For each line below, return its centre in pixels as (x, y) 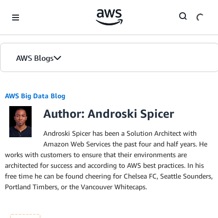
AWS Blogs (35, 58)
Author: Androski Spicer (109, 113)
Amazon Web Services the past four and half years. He (125, 144)
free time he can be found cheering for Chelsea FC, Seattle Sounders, (109, 176)
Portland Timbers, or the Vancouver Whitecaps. (76, 187)
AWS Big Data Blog (35, 96)
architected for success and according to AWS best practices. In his (104, 165)
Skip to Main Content (37, 9)
